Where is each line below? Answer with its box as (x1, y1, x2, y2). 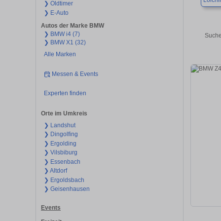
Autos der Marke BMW (41, 22, 104, 30)
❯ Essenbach (43, 158, 80, 165)
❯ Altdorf (43, 167, 67, 175)
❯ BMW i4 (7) (43, 31, 80, 38)
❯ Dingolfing (43, 131, 78, 138)
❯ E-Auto (43, 9, 69, 16)
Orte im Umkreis (41, 110, 87, 117)
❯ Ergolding (43, 140, 76, 147)
